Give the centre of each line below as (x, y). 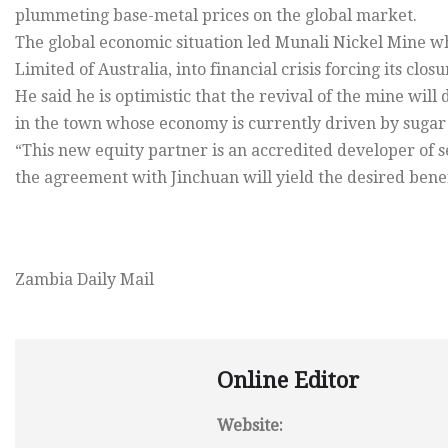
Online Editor (288, 381)
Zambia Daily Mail (84, 280)
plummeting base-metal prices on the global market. (216, 16)
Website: (250, 426)
